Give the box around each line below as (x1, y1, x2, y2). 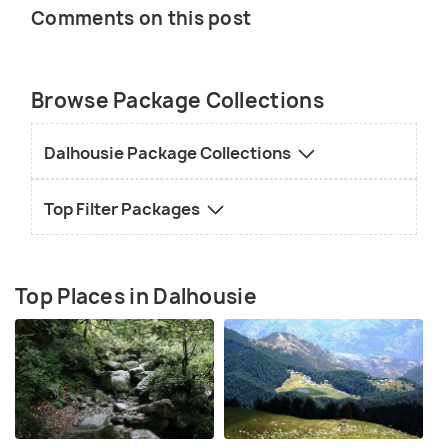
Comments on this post (31, 6, 252, 31)
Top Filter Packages (44, 198, 203, 220)
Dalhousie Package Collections (44, 142, 294, 164)
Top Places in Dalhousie (15, 283, 257, 310)
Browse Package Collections (31, 87, 324, 114)
